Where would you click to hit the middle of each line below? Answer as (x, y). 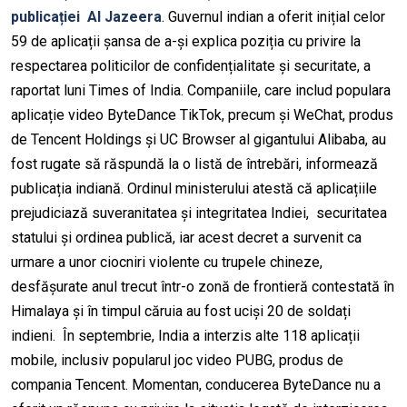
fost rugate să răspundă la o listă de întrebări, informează (194, 164)
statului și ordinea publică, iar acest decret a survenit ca (186, 238)
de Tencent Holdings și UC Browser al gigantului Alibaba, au (199, 140)
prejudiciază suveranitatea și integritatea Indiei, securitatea (199, 213)
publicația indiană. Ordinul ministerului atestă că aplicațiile (194, 189)
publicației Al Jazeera (86, 17)
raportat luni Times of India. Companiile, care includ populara (201, 91)
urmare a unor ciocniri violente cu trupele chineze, (167, 263)
